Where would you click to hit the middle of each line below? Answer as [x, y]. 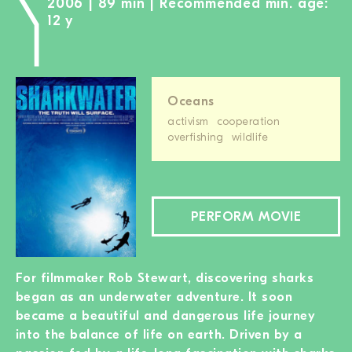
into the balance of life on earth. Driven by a [159, 334]
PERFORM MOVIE [246, 216]
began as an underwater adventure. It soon [154, 296]
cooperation [248, 121]
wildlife [250, 137]
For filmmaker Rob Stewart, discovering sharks [165, 277]
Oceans [191, 101]
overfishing [196, 137]
